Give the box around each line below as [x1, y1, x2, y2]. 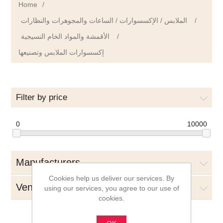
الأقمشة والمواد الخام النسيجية [21, 32, 110, 40]
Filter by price [16, 93, 68, 102]
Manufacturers [16, 157, 81, 168]
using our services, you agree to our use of [44, 184, 179, 192]
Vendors [16, 182, 53, 193]
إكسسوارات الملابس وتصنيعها [18, 48, 105, 56]
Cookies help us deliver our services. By [49, 174, 174, 182]
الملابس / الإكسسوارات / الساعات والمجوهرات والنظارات [21, 16, 188, 24]
